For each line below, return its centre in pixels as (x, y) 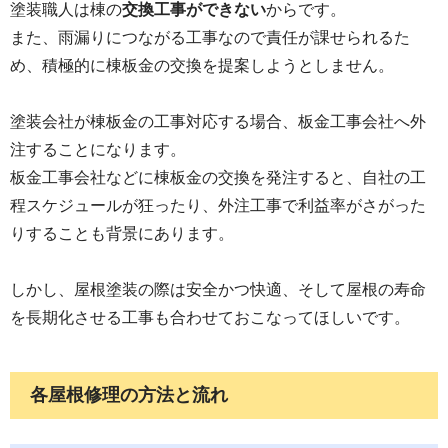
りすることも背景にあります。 (122, 233)
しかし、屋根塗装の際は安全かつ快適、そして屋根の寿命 (218, 289)
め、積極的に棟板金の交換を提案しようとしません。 (202, 65)
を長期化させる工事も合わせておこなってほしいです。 (210, 317)
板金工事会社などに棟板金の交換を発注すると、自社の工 (218, 177)
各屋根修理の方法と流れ (129, 394)
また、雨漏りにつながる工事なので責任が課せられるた (210, 37)
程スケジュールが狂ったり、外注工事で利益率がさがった (218, 205)
